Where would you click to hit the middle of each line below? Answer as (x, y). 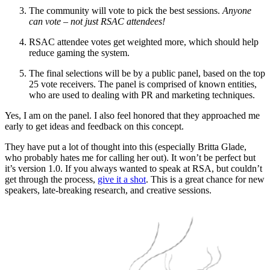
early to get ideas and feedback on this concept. (94, 126)
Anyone (237, 10)
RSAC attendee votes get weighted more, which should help (144, 42)
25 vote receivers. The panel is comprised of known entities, (143, 84)
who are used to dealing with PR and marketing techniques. (142, 95)
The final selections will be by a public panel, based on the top (147, 73)
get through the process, (51, 179)
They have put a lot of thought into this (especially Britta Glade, (126, 146)
